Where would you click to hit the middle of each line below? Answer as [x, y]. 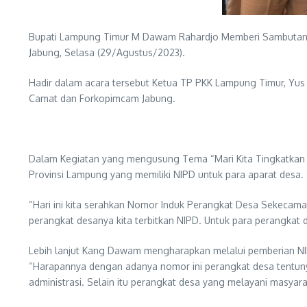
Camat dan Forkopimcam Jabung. [102, 98]
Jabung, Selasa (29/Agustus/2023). [107, 52]
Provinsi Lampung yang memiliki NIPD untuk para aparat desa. [166, 174]
